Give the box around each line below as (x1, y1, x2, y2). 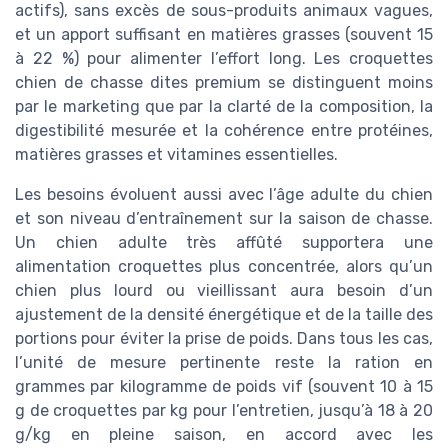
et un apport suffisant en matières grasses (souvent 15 (15, 24, 433, 44)
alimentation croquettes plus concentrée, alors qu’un (15, 256, 433, 276)
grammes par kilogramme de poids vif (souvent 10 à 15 (15, 376, 433, 396)
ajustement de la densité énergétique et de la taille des (15, 304, 433, 324)
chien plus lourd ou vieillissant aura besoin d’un (15, 280, 433, 300)
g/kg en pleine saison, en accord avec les (15, 424, 433, 444)
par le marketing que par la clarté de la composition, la (15, 96, 433, 116)
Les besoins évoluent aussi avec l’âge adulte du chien (15, 184, 433, 204)
